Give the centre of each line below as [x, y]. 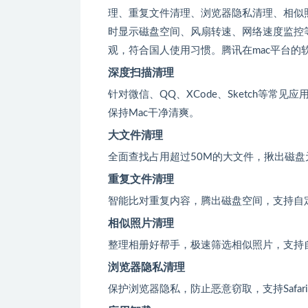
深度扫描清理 [141, 73]
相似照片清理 [141, 223]
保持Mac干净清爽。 [154, 113]
